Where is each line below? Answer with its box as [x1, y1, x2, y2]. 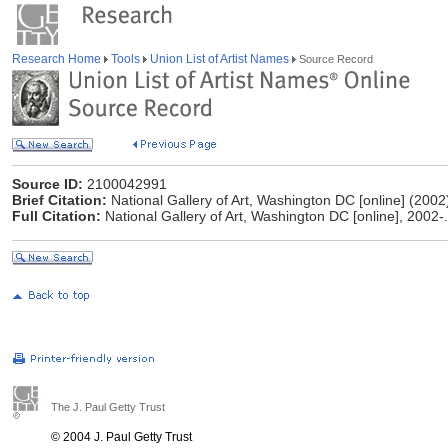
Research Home [12, 52, 104, 66]
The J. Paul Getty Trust [51, 401, 165, 413]
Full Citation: [12, 208, 101, 224]
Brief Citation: [12, 192, 107, 208]
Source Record [296, 53, 373, 65]
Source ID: [12, 176, 83, 192]
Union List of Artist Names [147, 52, 292, 66]
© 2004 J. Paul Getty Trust [51, 430, 192, 444]
